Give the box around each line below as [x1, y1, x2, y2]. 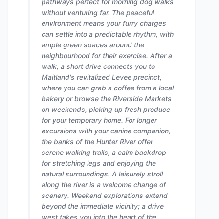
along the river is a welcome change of [42, 180, 166, 189]
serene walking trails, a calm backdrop [42, 148, 166, 156]
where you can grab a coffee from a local [42, 84, 174, 92]
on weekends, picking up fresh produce [42, 105, 170, 113]
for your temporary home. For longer [42, 116, 157, 124]
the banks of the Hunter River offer [42, 137, 153, 146]
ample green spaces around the [42, 41, 144, 49]
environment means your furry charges [42, 19, 166, 27]
